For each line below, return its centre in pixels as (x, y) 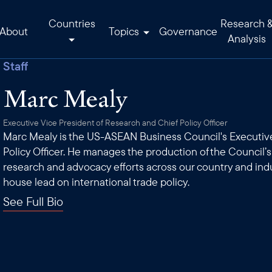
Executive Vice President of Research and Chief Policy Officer (116, 123)
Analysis (246, 39)
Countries (72, 23)
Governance (188, 31)
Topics (125, 31)
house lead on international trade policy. (97, 182)
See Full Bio (33, 201)
